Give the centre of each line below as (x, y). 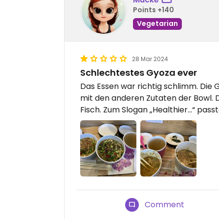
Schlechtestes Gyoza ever (139, 73)
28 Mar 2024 (150, 59)
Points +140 (153, 10)
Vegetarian (157, 23)
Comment (165, 205)
